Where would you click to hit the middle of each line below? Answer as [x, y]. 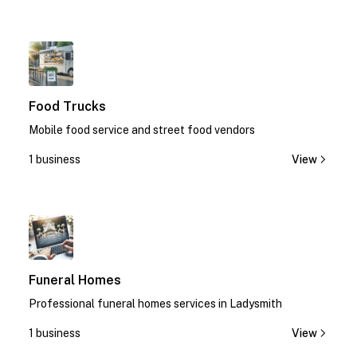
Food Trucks [67, 106]
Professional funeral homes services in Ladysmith [155, 304]
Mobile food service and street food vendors [142, 130]
